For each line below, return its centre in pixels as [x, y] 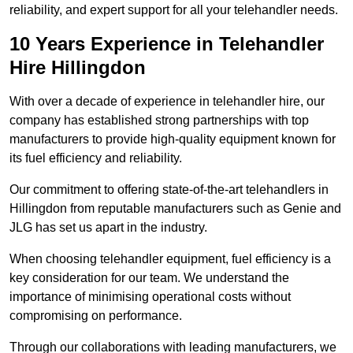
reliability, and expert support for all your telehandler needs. [174, 10]
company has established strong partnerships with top [159, 121]
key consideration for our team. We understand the [149, 278]
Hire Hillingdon [78, 68]
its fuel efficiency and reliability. [96, 158]
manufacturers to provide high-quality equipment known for [173, 139]
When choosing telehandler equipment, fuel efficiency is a [170, 259]
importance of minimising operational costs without [150, 297]
